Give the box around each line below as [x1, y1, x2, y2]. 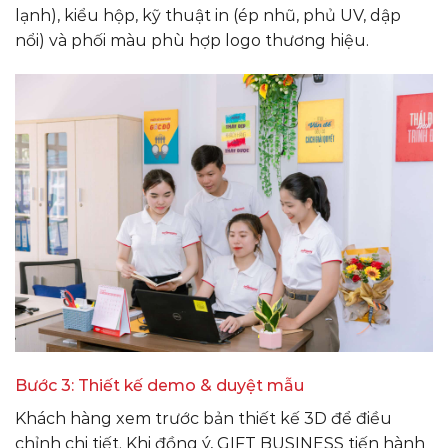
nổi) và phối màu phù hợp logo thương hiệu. [15, 30, 369, 50]
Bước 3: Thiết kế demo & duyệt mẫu [15, 376, 304, 396]
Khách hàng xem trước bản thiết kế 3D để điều [15, 409, 392, 429]
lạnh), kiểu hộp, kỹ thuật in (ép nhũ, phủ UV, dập [15, 5, 401, 25]
